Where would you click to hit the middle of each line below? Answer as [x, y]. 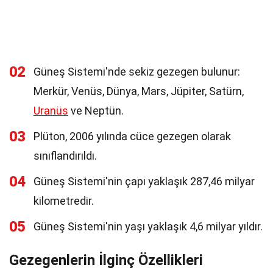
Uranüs [51, 111]
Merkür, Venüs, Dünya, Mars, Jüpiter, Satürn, [139, 91]
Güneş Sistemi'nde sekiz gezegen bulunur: [137, 72]
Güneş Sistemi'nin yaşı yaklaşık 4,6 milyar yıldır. [148, 226]
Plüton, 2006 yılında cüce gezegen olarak [132, 136]
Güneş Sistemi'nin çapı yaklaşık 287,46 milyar [144, 181]
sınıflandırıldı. [65, 156]
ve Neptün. [96, 111]
